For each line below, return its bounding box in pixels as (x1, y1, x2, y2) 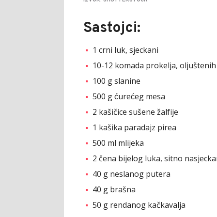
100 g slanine (93, 75, 140, 86)
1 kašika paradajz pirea (93, 122, 176, 133)
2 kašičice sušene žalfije (93, 106, 178, 117)
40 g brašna (93, 184, 136, 195)
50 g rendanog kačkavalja (93, 199, 186, 210)
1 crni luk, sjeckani (93, 44, 158, 55)
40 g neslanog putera (93, 168, 170, 179)
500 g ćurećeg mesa (93, 91, 165, 102)
